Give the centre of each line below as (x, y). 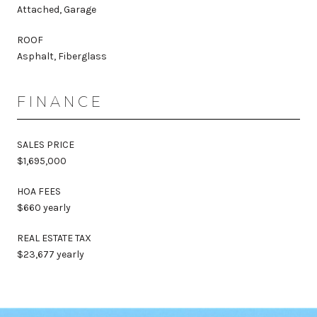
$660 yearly (44, 207)
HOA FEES (39, 191)
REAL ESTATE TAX (54, 238)
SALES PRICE (46, 144)
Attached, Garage (57, 9)
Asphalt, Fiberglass (62, 56)
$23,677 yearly (51, 254)
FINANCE (60, 102)
